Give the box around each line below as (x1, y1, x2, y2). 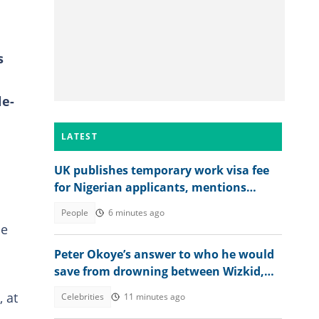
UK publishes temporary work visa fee (54, 162, 269, 178)
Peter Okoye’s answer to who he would (54, 246, 274, 262)
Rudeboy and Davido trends (54, 281, 211, 296)
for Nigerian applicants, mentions (54, 179, 246, 195)
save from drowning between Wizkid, (54, 263, 264, 279)
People (61, 206, 88, 219)
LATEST (61, 130, 98, 142)
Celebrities (61, 291, 104, 303)
